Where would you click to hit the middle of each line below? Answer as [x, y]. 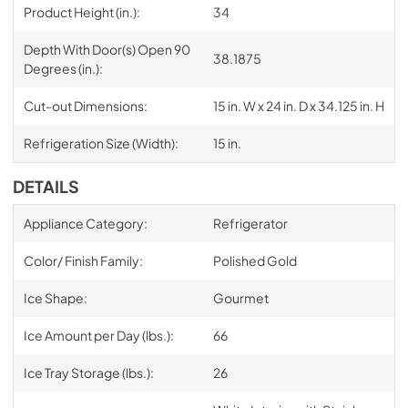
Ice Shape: [55, 297]
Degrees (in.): [63, 68]
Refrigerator [250, 223]
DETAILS [46, 186]
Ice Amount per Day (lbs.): [98, 335]
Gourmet [240, 297]
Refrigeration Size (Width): [101, 143]
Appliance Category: [85, 223]
